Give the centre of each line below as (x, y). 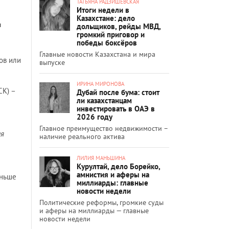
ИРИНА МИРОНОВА (100, 84)
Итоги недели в (103, 10)
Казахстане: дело (106, 18)
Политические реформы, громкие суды (101, 202)
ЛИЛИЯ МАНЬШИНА (101, 158)
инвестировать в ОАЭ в (116, 108)
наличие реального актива (82, 136)
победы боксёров (107, 42)
